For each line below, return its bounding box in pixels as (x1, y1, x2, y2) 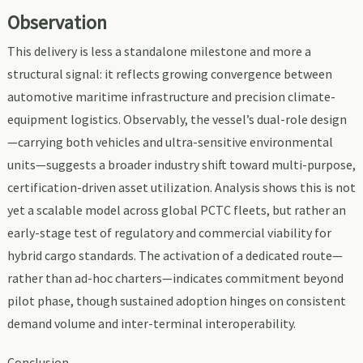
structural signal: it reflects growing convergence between (6, 66, 332, 83)
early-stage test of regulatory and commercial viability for (6, 224, 331, 241)
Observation (6, 10, 107, 36)
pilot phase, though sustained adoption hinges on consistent (6, 293, 346, 310)
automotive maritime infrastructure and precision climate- (6, 88, 335, 105)
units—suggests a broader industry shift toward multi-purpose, (6, 156, 356, 173)
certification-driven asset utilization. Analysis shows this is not (6, 179, 356, 196)
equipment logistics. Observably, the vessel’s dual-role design (6, 111, 347, 128)
